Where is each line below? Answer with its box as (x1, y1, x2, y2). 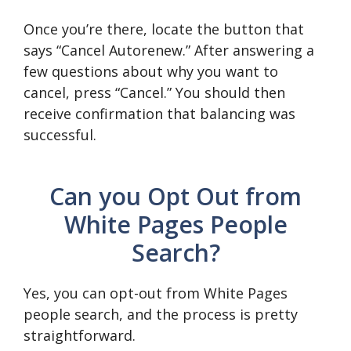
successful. (24, 125, 96, 144)
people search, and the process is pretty (24, 305, 298, 324)
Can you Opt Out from (49, 180, 302, 212)
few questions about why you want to (24, 62, 278, 81)
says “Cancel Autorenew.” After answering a (24, 41, 314, 60)
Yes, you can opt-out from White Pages (24, 284, 288, 302)
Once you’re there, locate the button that (24, 20, 304, 38)
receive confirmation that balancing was (24, 104, 295, 123)
